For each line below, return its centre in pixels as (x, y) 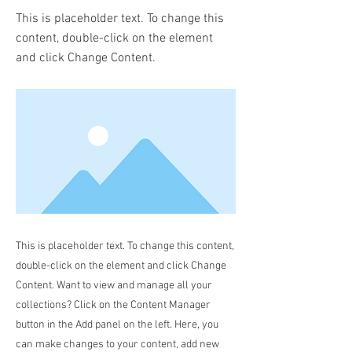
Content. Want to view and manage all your (114, 286)
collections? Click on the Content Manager (113, 305)
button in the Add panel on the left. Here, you (117, 325)
